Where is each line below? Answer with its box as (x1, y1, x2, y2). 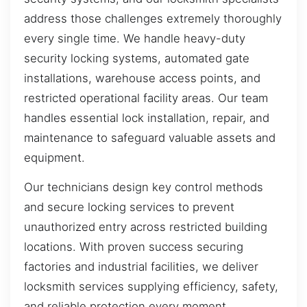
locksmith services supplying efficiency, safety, (24, 280, 278, 294)
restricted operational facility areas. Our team (24, 90, 268, 105)
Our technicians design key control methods (24, 180, 263, 195)
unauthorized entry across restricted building (24, 220, 267, 234)
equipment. (24, 150, 85, 164)
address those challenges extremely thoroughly (24, 11, 282, 25)
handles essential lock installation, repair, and (24, 110, 269, 125)
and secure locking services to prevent (24, 200, 234, 214)
